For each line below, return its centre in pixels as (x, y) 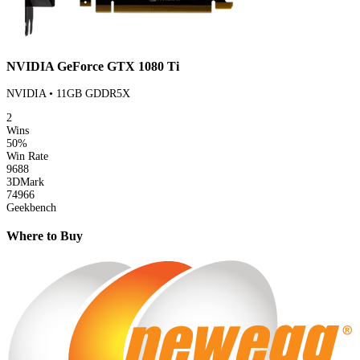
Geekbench (31, 208)
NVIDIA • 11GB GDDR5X (68, 94)
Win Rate (27, 157)
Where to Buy (45, 235)
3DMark (25, 182)
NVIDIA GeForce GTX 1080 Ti (93, 66)
